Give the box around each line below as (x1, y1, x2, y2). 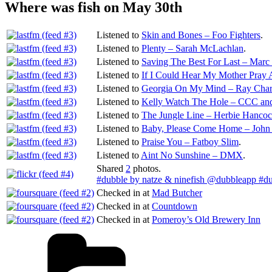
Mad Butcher (152, 187, 202, 198)
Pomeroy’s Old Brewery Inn (152, 214, 260, 225)
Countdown (152, 200, 197, 211)
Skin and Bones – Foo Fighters (141, 29, 260, 40)
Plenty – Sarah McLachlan (141, 42, 243, 53)
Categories (186, 226, 227, 237)
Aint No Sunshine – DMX (141, 149, 243, 160)
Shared (97, 163, 126, 174)
